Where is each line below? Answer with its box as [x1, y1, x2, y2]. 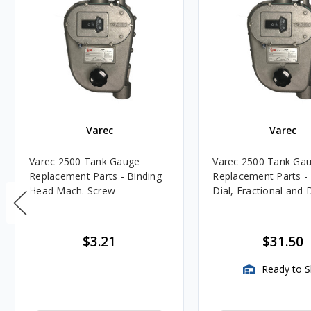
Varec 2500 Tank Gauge [29, 155, 140, 169]
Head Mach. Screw [29, 184, 115, 198]
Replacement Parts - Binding [29, 169, 162, 183]
